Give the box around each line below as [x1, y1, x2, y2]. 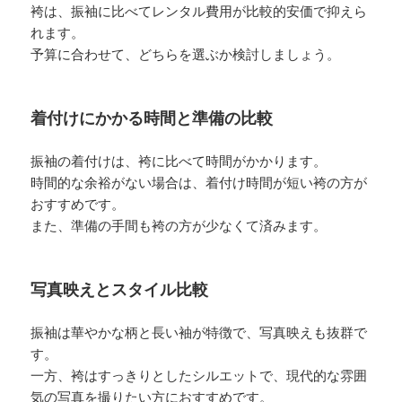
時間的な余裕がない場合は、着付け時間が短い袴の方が [31, 175, 368, 190]
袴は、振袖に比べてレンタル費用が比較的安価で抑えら [31, 4, 368, 19]
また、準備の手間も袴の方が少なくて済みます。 [31, 218, 328, 233]
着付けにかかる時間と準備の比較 [31, 109, 274, 127]
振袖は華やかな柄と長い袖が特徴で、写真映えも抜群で [31, 325, 368, 340]
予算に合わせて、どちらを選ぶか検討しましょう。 [31, 47, 341, 62]
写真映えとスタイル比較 [31, 280, 209, 299]
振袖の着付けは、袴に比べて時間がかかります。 [31, 153, 328, 169]
